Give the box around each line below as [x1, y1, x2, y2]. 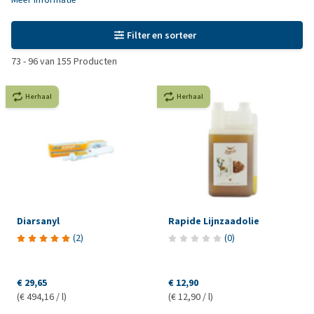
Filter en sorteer [127, 28, 197, 42]
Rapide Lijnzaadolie [168, 214, 259, 228]
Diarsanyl [17, 214, 60, 228]
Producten [71, 55, 117, 68]
